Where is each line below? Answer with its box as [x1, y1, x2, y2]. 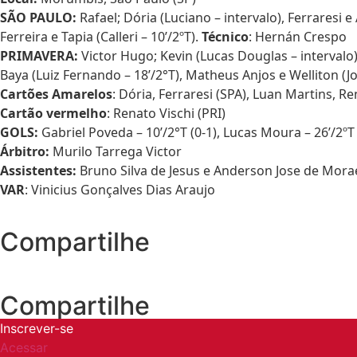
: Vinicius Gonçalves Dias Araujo [25, 180, 215, 198]
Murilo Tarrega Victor [53, 142, 182, 160]
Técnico [202, 27, 249, 45]
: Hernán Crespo [249, 27, 347, 45]
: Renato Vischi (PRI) [107, 104, 226, 122]
